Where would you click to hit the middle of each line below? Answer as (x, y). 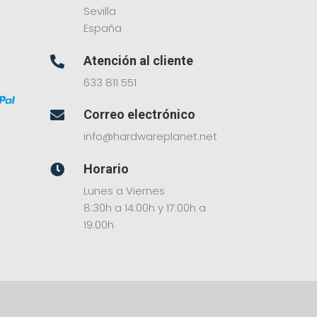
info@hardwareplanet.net (150, 137)
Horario (106, 169)
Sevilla (99, 11)
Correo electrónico (139, 115)
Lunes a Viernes (124, 191)
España (102, 28)
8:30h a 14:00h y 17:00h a (144, 208)
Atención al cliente (138, 60)
